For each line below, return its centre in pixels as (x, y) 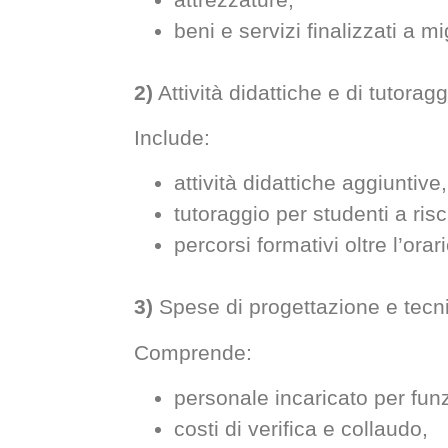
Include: (172, 137)
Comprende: (193, 352)
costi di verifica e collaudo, (301, 429)
